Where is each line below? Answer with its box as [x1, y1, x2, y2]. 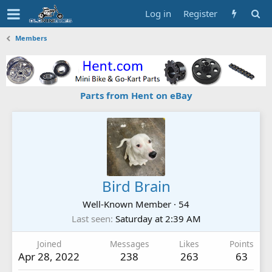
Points [229, 237, 254, 250]
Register [183, 7, 217, 19]
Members [15, 33, 47, 42]
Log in [145, 7, 171, 19]
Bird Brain [101, 175, 171, 196]
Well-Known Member [83, 197, 171, 210]
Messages [109, 237, 149, 250]
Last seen [71, 212, 110, 225]
